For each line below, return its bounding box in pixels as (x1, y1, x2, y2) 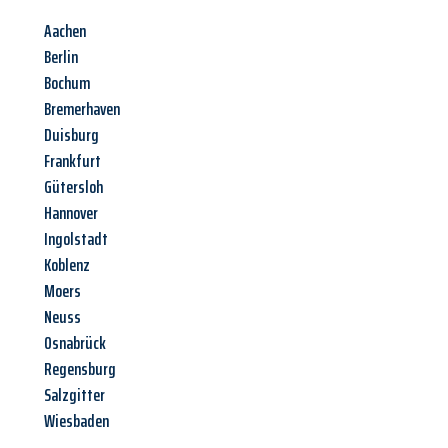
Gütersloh (44, 173, 103, 202)
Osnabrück (44, 329, 106, 358)
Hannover (44, 199, 98, 228)
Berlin (44, 43, 78, 72)
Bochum (44, 69, 90, 98)
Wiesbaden (44, 407, 109, 436)
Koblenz (44, 251, 90, 280)
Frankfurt (44, 147, 101, 176)
